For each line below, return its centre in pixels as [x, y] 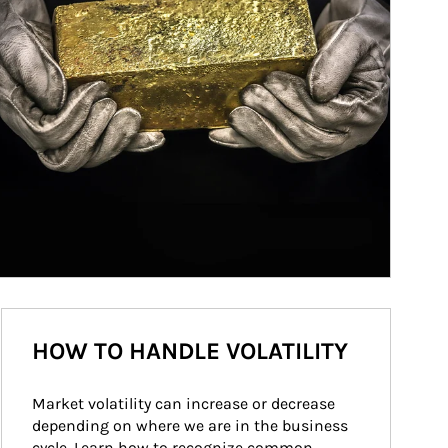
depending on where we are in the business [192, 425]
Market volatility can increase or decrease [185, 403]
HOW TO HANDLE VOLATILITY [190, 351]
